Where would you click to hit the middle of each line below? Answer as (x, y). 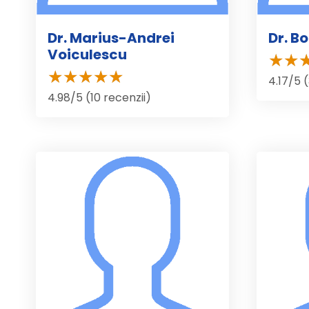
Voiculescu (87, 54)
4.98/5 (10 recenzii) (99, 97)
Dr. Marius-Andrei (111, 38)
